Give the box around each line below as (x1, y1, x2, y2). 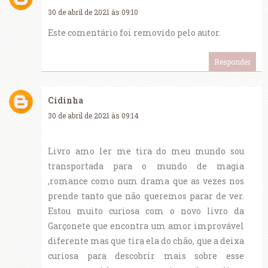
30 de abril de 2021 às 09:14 (48, 111, 139, 121)
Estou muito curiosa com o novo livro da (48, 205, 244, 217)
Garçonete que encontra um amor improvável (48, 220, 244, 232)
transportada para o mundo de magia (48, 160, 244, 172)
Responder (214, 57, 251, 67)
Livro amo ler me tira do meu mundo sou (48, 145, 244, 157)
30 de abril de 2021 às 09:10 (48, 7, 138, 17)
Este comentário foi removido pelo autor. (48, 27, 221, 39)
